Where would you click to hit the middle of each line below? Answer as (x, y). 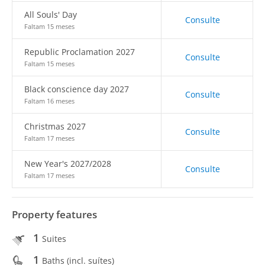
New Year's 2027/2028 (68, 164)
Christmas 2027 (55, 126)
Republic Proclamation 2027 (80, 52)
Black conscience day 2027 (77, 89)
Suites (54, 239)
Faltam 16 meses (49, 101)
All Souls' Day (51, 14)
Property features (54, 214)
